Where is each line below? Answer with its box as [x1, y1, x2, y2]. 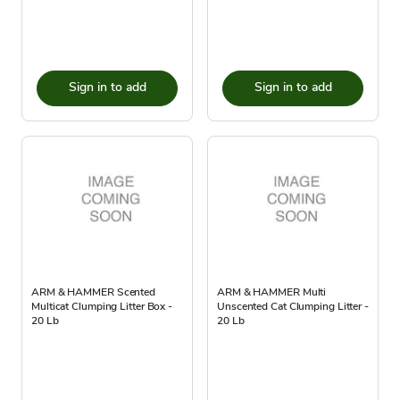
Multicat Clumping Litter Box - [31, 298, 172, 313]
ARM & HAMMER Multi [217, 284, 327, 299]
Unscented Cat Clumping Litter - [217, 298, 369, 313]
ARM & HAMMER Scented [31, 284, 156, 299]
